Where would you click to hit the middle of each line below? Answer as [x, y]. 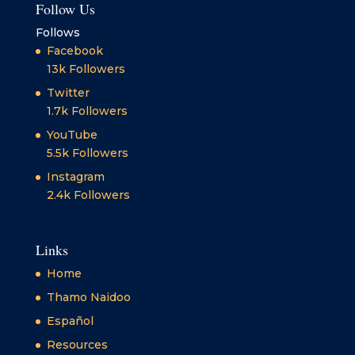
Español [70, 321]
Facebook [74, 50]
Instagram [75, 176]
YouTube [72, 134]
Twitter [68, 92]
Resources [77, 344]
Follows [57, 32]
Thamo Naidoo [88, 297]
